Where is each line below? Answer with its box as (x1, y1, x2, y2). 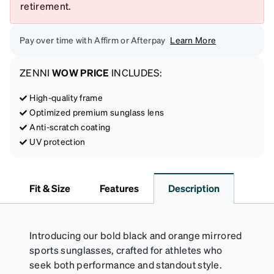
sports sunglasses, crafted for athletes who (29, 243, 223, 256)
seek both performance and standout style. (29, 257, 223, 271)
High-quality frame (29, 91, 103, 103)
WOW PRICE (51, 65, 109, 79)
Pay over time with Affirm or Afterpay (20, 34, 166, 45)
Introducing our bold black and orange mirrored (29, 228, 242, 242)
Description (168, 181, 220, 194)
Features (100, 181, 139, 194)
